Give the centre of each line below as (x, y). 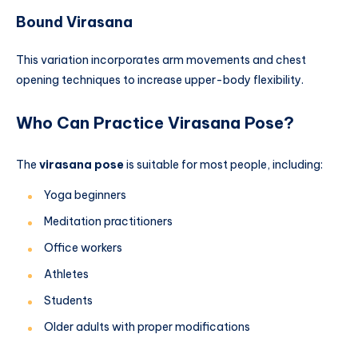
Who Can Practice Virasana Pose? (155, 123)
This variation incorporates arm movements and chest (161, 60)
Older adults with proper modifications (147, 326)
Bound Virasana (74, 22)
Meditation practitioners (108, 221)
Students (68, 300)
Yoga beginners (85, 195)
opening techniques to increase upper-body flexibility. (160, 80)
